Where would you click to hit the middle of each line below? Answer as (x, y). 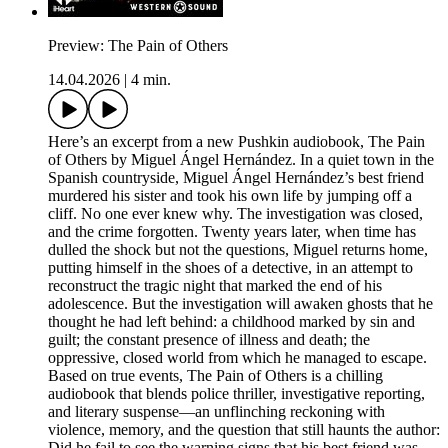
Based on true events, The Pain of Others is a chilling (215, 376)
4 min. (151, 80)
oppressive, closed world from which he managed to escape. (237, 358)
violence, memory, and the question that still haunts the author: (244, 430)
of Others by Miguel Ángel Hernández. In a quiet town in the (241, 160)
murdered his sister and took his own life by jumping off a (230, 196)
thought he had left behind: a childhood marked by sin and (231, 322)
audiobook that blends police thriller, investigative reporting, (236, 394)
